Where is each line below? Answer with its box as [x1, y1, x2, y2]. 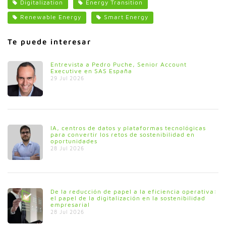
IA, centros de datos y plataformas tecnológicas [50, 124, 206, 132]
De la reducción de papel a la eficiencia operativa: [50, 187, 217, 195]
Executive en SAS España [50, 67, 132, 75]
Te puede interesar [8, 37, 91, 46]
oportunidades [50, 137, 97, 145]
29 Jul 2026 [50, 75, 84, 82]
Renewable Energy [20, 13, 81, 21]
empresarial [50, 200, 90, 208]
